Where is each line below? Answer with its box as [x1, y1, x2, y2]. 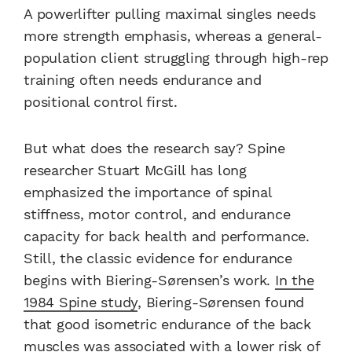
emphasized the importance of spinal [24, 183, 272, 200]
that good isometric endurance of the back [24, 315, 311, 332]
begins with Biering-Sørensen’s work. [24, 271, 275, 288]
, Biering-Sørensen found [137, 293, 304, 310]
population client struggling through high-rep [24, 49, 328, 67]
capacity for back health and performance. [24, 227, 310, 244]
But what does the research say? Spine [24, 139, 285, 156]
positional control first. [24, 93, 178, 111]
